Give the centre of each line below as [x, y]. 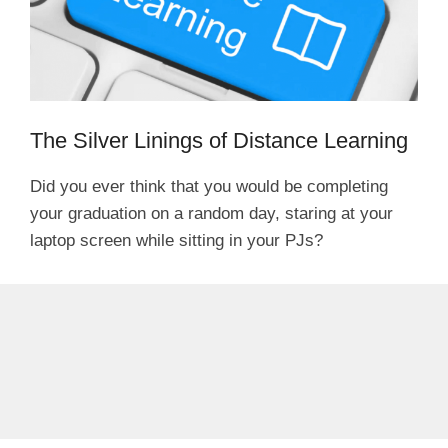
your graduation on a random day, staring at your [211, 213]
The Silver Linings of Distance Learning [219, 140]
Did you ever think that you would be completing [209, 186]
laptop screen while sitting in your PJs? [176, 240]
